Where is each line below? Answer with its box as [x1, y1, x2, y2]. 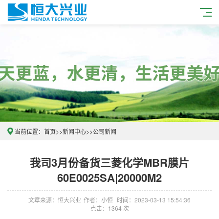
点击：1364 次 [90, 204, 129, 212]
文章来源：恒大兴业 [28, 196, 81, 204]
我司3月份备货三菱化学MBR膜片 [30, 154, 189, 170]
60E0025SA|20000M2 [57, 170, 162, 185]
